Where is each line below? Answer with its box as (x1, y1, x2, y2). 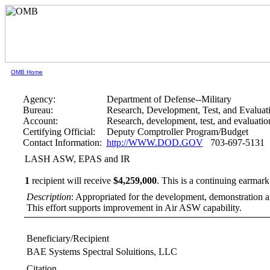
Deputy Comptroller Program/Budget (106, 127, 248, 137)
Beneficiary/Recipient (26, 233, 109, 243)
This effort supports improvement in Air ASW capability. (26, 202, 242, 213)
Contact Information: (22, 137, 102, 148)
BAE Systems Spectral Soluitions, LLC (26, 246, 177, 257)
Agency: (22, 94, 55, 104)
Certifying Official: (22, 127, 95, 137)
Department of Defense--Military (106, 94, 231, 104)
